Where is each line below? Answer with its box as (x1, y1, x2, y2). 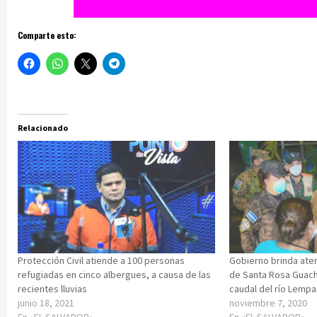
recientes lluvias (18, 282, 87, 296)
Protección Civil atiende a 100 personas (18, 254, 185, 267)
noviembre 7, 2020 (229, 296, 308, 310)
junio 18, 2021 (18, 296, 74, 310)
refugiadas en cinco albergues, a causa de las (18, 268, 211, 282)
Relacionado (18, 122, 68, 133)
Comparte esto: (18, 28, 76, 41)
